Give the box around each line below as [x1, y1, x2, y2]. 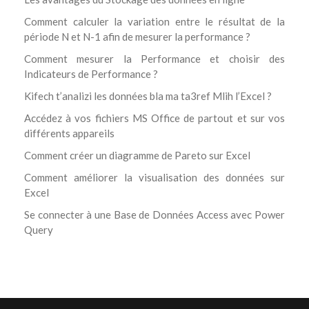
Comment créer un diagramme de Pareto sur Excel [24, 148, 250, 161]
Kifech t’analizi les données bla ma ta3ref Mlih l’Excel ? [24, 89, 272, 102]
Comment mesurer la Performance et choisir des [24, 52, 285, 65]
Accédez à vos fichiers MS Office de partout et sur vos [24, 111, 285, 124]
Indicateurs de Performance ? [24, 67, 158, 80]
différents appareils [24, 126, 114, 139]
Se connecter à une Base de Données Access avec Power [24, 208, 285, 221]
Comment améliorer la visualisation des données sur [24, 170, 285, 183]
